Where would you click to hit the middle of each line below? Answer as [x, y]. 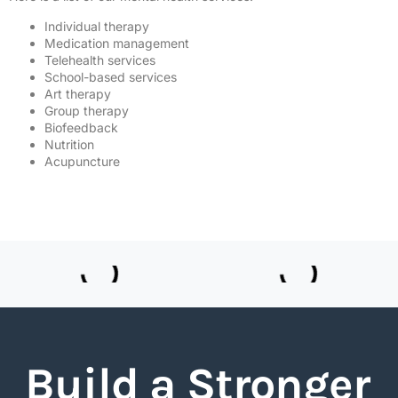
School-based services [111, 76]
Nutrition [69, 144]
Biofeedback [81, 127]
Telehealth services [100, 60]
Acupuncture [82, 161]
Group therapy [87, 110]
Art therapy [78, 93]
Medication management [117, 43]
